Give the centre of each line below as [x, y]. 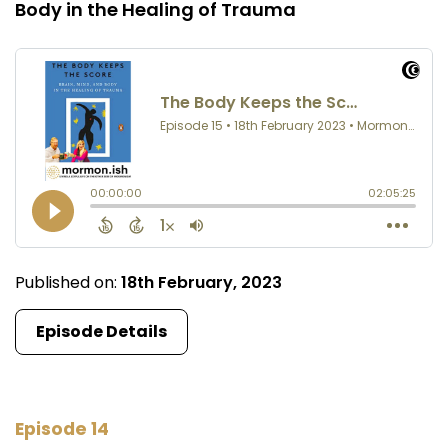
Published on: [68, 282]
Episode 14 [62, 429]
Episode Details [101, 331]
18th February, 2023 [201, 282]
